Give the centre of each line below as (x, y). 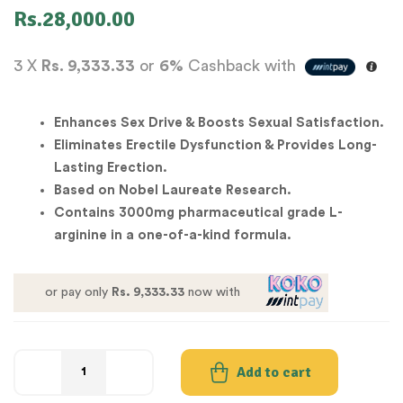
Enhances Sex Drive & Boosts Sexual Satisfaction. (221, 122)
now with (212, 292)
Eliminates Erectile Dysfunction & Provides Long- (215, 145)
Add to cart (274, 372)
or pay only (78, 292)
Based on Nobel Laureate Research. (173, 190)
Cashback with (242, 65)
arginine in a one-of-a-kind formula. (173, 235)
